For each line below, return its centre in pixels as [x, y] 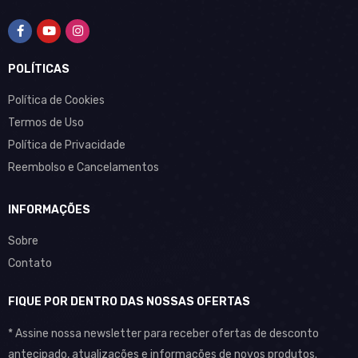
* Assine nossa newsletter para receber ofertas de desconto [163, 334]
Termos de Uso [46, 123]
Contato [30, 263]
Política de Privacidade [67, 145]
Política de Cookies [56, 100]
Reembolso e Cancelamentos [84, 167]
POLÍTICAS [39, 69]
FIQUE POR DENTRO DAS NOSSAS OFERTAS [129, 302]
